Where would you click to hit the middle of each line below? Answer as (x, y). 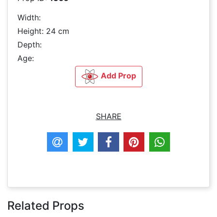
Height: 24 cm (43, 31)
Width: (29, 18)
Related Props (46, 205)
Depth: (30, 45)
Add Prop (118, 76)
